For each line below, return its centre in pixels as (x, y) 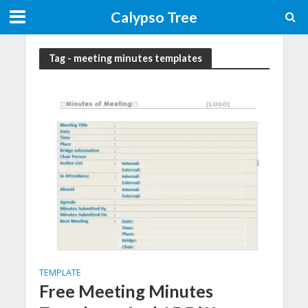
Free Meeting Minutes (126, 290)
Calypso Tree (154, 17)
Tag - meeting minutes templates (125, 58)
